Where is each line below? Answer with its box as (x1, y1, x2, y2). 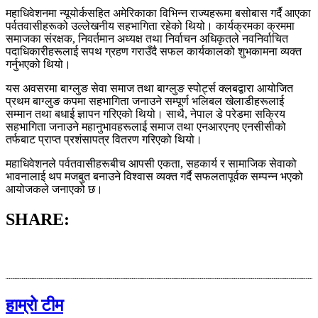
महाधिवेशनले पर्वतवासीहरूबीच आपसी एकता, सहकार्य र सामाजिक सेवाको (6, 158, 297, 170)
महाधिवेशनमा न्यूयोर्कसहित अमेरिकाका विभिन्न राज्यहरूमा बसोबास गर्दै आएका (6, 7, 311, 20)
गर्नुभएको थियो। (6, 58, 71, 71)
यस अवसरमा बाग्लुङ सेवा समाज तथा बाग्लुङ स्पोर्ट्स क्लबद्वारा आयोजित (6, 82, 293, 95)
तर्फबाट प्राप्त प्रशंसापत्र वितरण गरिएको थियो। (6, 133, 202, 146)
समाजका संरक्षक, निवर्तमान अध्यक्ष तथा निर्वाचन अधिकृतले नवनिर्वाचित (6, 33, 288, 45)
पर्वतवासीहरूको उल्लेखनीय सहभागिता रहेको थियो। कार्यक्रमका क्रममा (6, 20, 295, 33)
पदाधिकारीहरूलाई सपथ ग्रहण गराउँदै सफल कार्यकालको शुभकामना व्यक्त (6, 45, 302, 58)
